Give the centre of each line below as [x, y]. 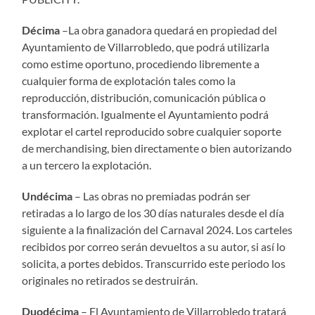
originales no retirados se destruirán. [110, 280]
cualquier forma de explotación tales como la [129, 80]
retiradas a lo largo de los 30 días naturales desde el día [153, 212]
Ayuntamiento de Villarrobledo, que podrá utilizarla [146, 46]
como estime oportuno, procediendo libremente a [141, 63]
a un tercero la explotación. [87, 165]
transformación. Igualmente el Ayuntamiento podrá [146, 114]
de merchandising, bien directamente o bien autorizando [157, 148]
